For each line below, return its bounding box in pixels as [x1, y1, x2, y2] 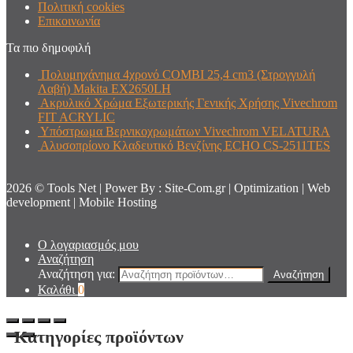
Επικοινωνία [38, 13, 100, 28]
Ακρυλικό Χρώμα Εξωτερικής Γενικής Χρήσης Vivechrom [40, 95, 337, 110]
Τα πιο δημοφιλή [6, 40, 91, 54]
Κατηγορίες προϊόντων [14, 327, 184, 347]
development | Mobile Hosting [6, 195, 157, 209]
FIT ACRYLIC [38, 110, 115, 124]
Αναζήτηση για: [38, 266, 115, 281]
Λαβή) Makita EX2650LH [38, 81, 171, 95]
